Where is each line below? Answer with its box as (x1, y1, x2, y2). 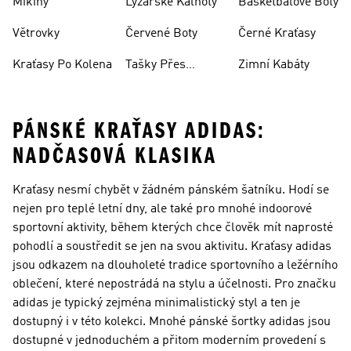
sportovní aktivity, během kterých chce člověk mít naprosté (13, 222, 333, 234)
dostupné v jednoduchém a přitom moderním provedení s (13, 335, 326, 347)
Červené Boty (125, 27, 197, 40)
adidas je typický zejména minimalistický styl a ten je (13, 297, 300, 309)
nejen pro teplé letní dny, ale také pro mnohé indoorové (13, 203, 312, 215)
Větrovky (13, 27, 60, 40)
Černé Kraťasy (238, 27, 316, 40)
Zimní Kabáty (238, 59, 309, 71)
